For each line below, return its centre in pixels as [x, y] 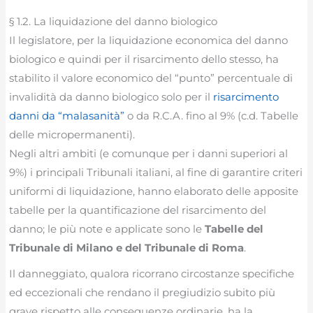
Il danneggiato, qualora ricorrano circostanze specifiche [152, 274]
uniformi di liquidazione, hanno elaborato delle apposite [154, 191]
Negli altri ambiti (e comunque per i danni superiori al [149, 153]
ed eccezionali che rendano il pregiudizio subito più [143, 293]
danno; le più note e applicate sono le [107, 228]
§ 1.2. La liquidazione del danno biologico [114, 21]
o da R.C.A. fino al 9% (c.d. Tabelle [212, 115]
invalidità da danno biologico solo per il [111, 96]
